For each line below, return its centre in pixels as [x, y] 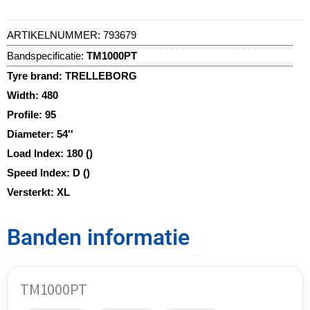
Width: [24, 95]
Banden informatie [98, 237]
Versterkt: [32, 192]
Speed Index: [40, 172]
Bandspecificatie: [45, 55]
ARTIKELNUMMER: [55, 35]
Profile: [26, 114]
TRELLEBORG [101, 75]
